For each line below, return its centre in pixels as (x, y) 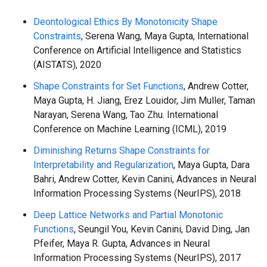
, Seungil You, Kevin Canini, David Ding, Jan (162, 229)
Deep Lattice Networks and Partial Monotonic (128, 215)
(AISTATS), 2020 (67, 64)
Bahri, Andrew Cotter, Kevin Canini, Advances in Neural (145, 179)
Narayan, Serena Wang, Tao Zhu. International (126, 114)
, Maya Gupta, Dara (212, 164)
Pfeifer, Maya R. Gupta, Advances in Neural (122, 243)
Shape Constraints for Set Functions (108, 86)
